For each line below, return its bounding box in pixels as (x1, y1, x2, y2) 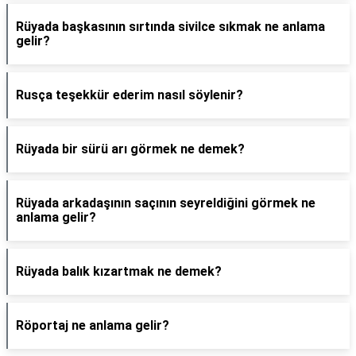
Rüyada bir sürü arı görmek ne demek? (16, 141, 245, 157)
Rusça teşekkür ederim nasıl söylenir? (16, 87, 243, 103)
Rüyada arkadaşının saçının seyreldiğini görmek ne (16, 195, 315, 211)
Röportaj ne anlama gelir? (16, 318, 169, 333)
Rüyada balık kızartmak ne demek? (16, 264, 222, 279)
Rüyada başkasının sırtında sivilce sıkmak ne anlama (16, 19, 325, 34)
